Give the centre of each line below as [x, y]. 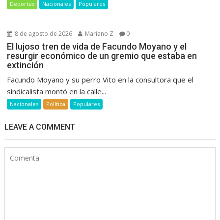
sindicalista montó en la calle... [57, 91]
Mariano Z [99, 33]
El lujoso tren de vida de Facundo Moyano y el [97, 46]
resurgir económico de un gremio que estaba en [102, 55]
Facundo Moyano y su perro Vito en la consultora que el [100, 79]
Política [56, 104]
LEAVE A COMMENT [40, 127]
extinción [26, 65]
